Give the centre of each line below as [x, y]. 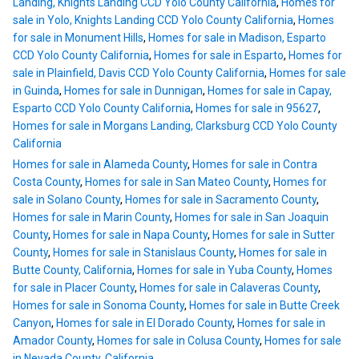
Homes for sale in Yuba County [214, 270]
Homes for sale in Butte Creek [264, 306]
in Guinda [36, 91]
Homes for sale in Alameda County [100, 165]
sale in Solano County [67, 200]
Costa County [46, 182]
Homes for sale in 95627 [257, 109]
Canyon [32, 323]
